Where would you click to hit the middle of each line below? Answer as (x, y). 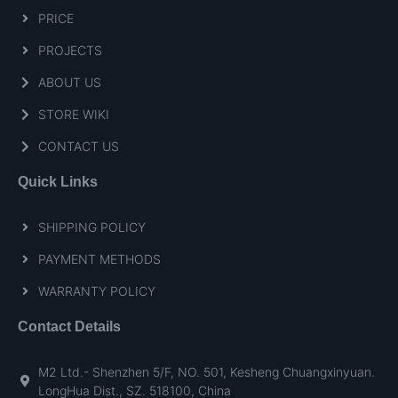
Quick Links (58, 182)
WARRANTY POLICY (96, 291)
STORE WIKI (73, 115)
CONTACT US (78, 147)
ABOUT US (69, 83)
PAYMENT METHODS (99, 259)
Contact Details (69, 327)
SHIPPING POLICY (92, 227)
